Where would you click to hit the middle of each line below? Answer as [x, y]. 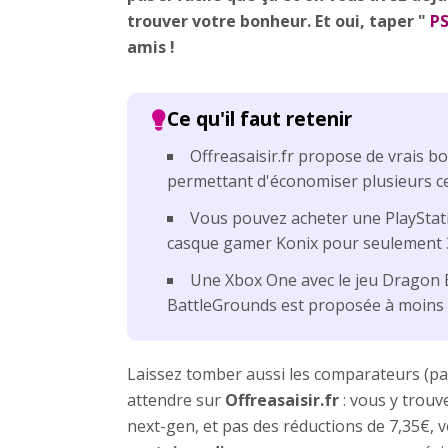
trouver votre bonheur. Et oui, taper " [278, 20]
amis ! [151, 46]
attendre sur [176, 399]
